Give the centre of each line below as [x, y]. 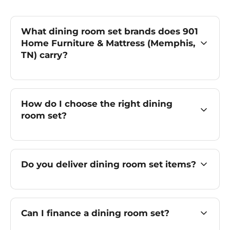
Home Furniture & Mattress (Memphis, [108, 43]
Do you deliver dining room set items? [109, 164]
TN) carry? [44, 55]
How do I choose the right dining [97, 103]
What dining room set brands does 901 [110, 31]
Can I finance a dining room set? [95, 213]
